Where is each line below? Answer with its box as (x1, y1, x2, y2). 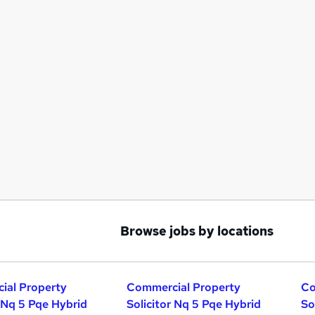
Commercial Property (127, 280, 241, 295)
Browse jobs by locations (120, 223, 274, 239)
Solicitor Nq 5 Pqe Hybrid (127, 297, 262, 311)
